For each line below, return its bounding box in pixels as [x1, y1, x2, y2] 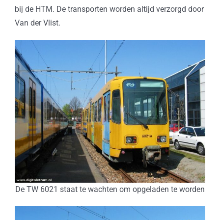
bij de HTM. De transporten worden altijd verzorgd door [14, 4, 204, 14]
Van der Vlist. [14, 18, 60, 27]
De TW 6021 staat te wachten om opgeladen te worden [15, 184, 205, 194]
